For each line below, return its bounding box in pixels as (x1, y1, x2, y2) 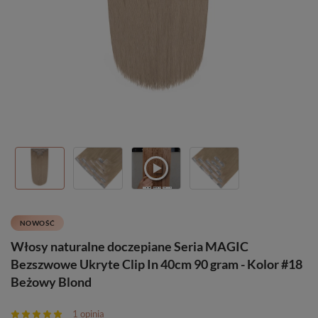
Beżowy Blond (11, 274, 92, 290)
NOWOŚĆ (20, 219, 55, 227)
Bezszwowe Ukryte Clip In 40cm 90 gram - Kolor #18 (11, 256, 302, 272)
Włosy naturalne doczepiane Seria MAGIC (11, 238, 248, 254)
